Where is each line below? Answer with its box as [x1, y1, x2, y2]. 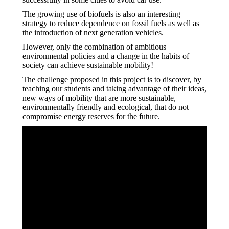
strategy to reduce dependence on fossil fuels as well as [22, 19, 199, 28]
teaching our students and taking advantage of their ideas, [22, 84, 207, 94]
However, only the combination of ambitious [22, 42, 166, 52]
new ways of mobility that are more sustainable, [22, 94, 176, 103]
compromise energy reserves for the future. [22, 112, 160, 121]
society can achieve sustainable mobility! [22, 61, 153, 70]
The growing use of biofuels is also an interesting [22, 10, 180, 19]
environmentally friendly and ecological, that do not [22, 103, 189, 112]
